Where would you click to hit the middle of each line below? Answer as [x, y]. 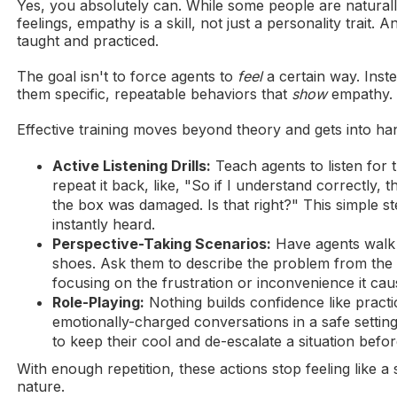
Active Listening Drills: [132, 166]
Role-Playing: [99, 303]
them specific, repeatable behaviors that [155, 94]
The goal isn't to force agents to [128, 77]
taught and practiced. [88, 41]
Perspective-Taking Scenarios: [162, 244]
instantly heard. [104, 225]
